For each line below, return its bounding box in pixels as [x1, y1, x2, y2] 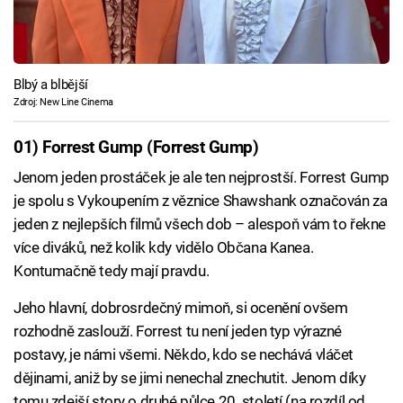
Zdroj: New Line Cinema [13, 95, 113, 108]
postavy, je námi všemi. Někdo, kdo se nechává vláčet [13, 345, 354, 364]
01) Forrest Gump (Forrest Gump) [13, 137, 259, 157]
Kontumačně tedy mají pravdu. [13, 262, 210, 281]
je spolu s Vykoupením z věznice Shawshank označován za [13, 192, 388, 210]
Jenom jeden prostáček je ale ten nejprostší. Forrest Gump [13, 168, 390, 187]
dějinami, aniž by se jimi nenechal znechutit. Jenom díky [13, 369, 366, 388]
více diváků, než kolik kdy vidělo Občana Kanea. [13, 238, 314, 257]
